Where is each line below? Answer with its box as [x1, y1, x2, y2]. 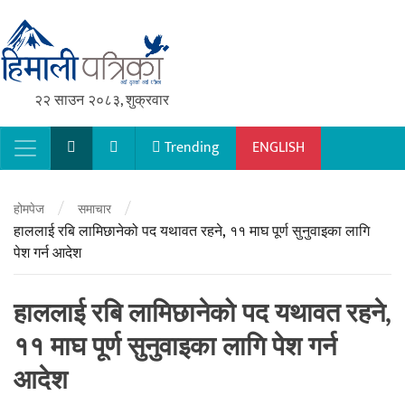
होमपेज [14, 198, 44, 220]
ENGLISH [252, 136, 305, 161]
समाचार [78, 198, 111, 220]
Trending [161, 136, 220, 161]
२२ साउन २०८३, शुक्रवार [34, 89, 169, 114]
